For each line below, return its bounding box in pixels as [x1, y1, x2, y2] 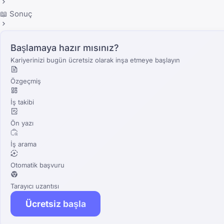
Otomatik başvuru [10, 160, 64, 169]
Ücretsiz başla [25, 198, 86, 209]
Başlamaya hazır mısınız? [10, 42, 119, 53]
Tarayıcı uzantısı [10, 181, 59, 190]
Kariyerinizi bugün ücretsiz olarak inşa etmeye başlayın [10, 55, 180, 64]
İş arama [10, 139, 36, 148]
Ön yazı [10, 118, 33, 127]
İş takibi [10, 97, 34, 106]
